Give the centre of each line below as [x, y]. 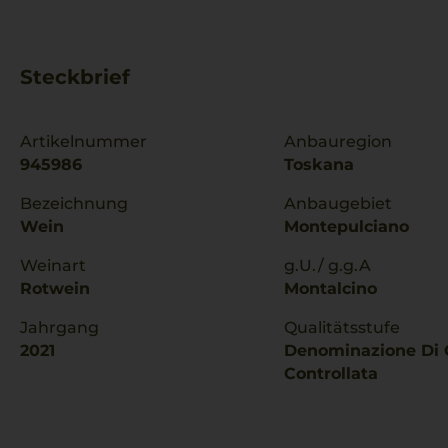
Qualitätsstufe [342, 327]
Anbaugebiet [338, 203]
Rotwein [55, 288]
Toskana [319, 164]
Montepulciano [346, 226]
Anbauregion [338, 141]
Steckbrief [75, 77]
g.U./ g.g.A [327, 265]
